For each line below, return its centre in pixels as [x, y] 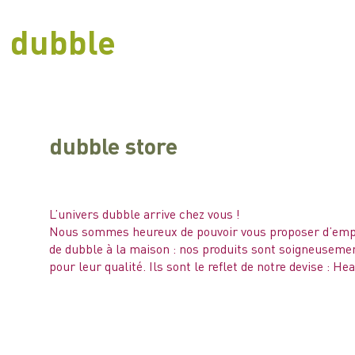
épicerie [122, 331]
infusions [158, 331]
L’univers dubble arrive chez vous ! [145, 214]
